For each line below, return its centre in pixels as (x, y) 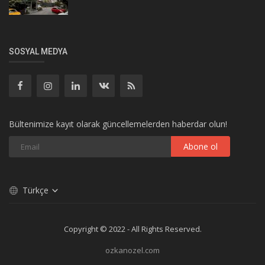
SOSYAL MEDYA (38, 51)
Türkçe (37, 190)
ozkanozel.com (132, 250)
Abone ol (201, 146)
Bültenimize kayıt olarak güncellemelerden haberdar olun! (118, 124)
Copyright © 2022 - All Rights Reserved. (132, 229)
